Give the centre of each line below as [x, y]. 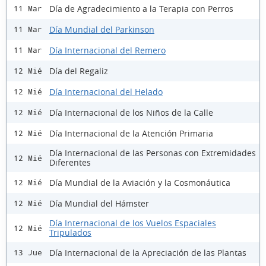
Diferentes [70, 163]
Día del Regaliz [79, 71]
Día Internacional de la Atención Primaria [131, 133]
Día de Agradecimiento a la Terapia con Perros [141, 8]
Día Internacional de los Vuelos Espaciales [133, 223]
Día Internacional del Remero [107, 50]
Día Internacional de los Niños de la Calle [131, 112]
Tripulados [70, 233]
